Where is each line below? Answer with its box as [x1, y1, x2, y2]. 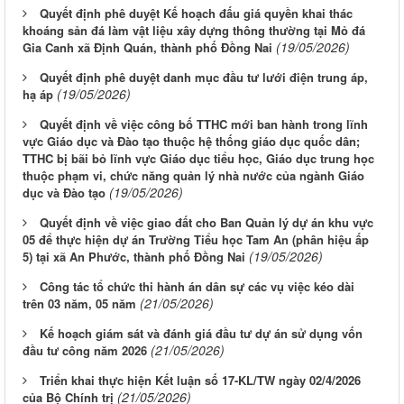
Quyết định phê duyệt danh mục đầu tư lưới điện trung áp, [40, 69, 368, 87]
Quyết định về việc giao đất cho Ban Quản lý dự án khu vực [40, 214, 373, 232]
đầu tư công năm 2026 [23, 342, 147, 360]
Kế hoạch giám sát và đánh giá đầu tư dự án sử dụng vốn [40, 325, 363, 343]
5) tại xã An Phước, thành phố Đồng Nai [23, 248, 245, 266]
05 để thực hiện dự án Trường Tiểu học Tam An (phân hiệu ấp [23, 231, 369, 249]
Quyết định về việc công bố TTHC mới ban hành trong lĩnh [40, 115, 368, 133]
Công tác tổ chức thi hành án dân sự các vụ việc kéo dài [40, 278, 354, 296]
